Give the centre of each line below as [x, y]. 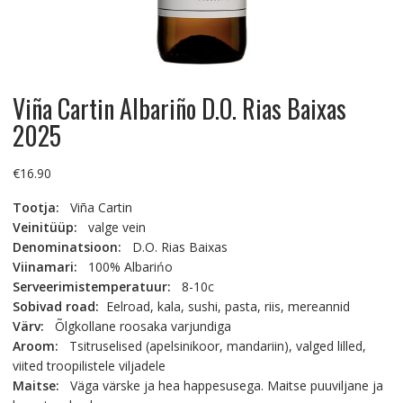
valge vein [111, 227]
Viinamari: [45, 266]
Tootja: [41, 207]
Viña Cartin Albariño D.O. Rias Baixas [179, 108]
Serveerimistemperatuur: [91, 286]
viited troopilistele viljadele [89, 365]
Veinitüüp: [45, 227]
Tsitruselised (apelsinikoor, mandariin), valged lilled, [212, 345]
